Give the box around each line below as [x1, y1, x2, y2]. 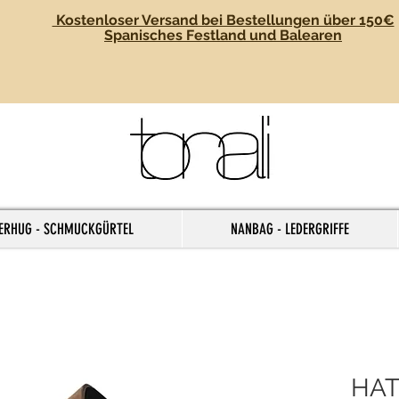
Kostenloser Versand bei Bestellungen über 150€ [52, 12, 395, 28]
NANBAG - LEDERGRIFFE [231, 220, 349, 238]
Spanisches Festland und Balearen [104, 27, 342, 44]
